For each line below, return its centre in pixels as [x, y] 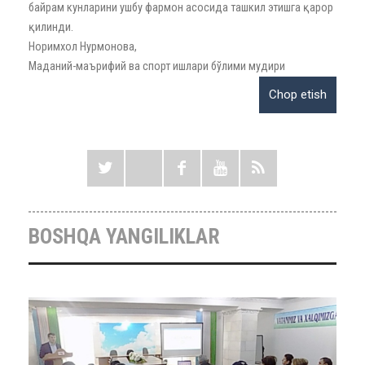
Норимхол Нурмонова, [83, 46]
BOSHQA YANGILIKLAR [124, 236]
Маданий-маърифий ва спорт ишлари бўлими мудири [157, 66]
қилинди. [51, 27]
